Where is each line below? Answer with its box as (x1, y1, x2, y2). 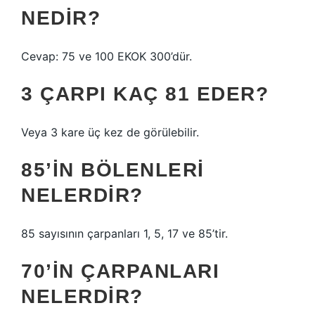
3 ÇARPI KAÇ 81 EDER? (21, 83, 269, 105)
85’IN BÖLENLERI (21, 159, 205, 181)
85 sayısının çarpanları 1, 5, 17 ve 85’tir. (21, 226, 228, 240)
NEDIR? (21, 7, 101, 29)
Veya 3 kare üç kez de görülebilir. (21, 125, 199, 139)
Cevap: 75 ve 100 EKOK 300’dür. (21, 49, 192, 63)
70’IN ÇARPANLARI (21, 260, 219, 282)
